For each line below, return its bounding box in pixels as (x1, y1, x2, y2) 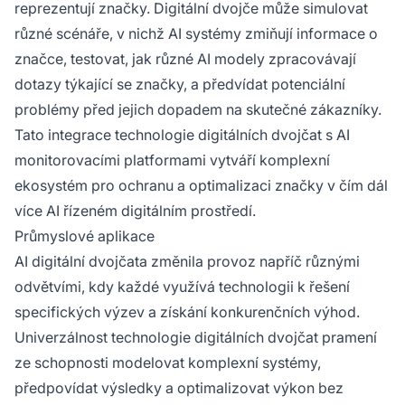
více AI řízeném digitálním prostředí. (14, 202, 256, 221)
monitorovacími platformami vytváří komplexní (14, 151, 330, 170)
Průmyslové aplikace (14, 227, 155, 246)
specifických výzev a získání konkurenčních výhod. (14, 303, 360, 322)
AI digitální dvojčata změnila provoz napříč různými (14, 252, 360, 271)
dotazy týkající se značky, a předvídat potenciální (14, 75, 345, 94)
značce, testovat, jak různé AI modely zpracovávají (14, 50, 356, 69)
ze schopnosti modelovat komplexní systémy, (14, 353, 321, 372)
